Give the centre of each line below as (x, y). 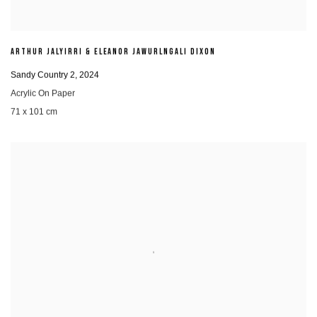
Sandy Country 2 (43, 75)
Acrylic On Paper (43, 93)
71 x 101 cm (34, 111)
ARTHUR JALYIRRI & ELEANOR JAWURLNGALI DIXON (113, 52)
